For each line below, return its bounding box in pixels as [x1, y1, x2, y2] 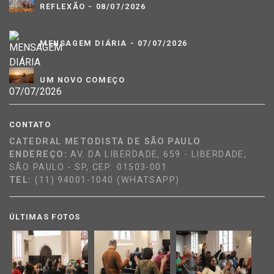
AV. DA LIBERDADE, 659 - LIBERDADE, [70, 149, 247, 160]
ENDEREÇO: [9, 149, 71, 160]
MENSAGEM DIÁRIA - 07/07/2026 [40, 39, 188, 48]
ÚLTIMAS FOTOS [9, 212, 81, 221]
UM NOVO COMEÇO [40, 75, 125, 85]
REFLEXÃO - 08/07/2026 [40, 2, 146, 12]
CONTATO [9, 119, 51, 129]
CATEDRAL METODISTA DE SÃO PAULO [9, 136, 201, 147]
